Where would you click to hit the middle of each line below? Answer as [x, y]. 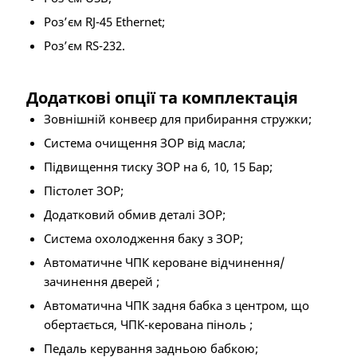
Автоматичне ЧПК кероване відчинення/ [164, 263]
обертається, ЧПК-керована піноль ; [148, 325]
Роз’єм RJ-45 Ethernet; [104, 22]
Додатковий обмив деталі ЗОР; [134, 215]
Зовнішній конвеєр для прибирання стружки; [177, 119]
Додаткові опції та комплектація [162, 98]
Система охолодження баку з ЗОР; [143, 239]
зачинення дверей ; [101, 282]
